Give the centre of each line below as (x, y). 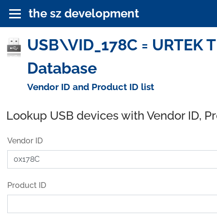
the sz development (84, 13)
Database (62, 68)
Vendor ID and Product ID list (90, 86)
